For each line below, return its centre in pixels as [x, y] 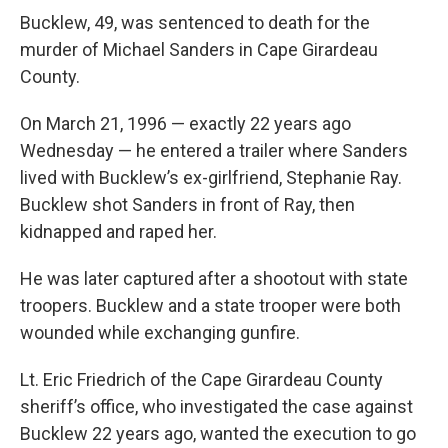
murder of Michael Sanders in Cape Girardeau [199, 49]
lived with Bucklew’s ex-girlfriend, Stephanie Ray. [211, 177]
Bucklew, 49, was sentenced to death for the [195, 22]
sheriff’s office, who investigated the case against [216, 406]
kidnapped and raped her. [118, 231]
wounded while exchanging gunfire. [160, 332]
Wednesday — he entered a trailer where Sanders [214, 150]
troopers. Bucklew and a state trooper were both [210, 305]
